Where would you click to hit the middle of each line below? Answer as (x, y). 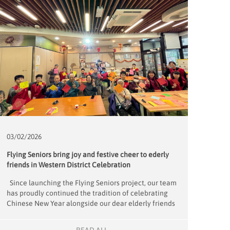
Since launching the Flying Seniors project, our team (91, 183)
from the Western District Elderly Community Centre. (91, 213)
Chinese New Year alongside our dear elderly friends (91, 203)
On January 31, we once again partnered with (80, 224)
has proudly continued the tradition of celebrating (87, 193)
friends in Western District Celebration (68, 165)
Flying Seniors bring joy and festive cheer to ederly (88, 154)
